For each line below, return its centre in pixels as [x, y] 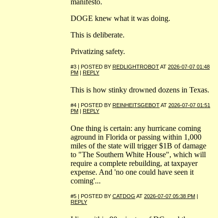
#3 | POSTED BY [91, 66]
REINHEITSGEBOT [136, 105]
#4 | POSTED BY [91, 105]
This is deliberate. [98, 35]
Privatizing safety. [98, 51]
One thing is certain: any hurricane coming [136, 128]
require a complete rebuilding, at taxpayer [134, 163]
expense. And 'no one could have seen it [132, 172]
